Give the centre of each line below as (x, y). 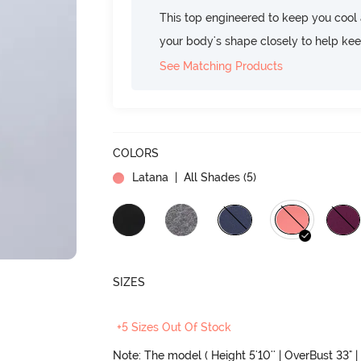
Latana (151, 177)
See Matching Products (222, 66)
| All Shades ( (210, 177)
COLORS (136, 153)
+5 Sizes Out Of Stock (174, 328)
